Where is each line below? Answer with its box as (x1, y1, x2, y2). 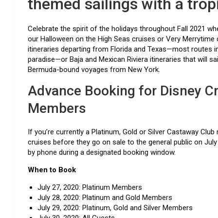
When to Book (28, 165, 76, 174)
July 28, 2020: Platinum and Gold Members (37, 193, 172, 202)
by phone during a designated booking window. (28, 147, 176, 157)
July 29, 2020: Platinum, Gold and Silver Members (37, 203, 193, 212)
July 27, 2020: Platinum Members (37, 182, 142, 192)
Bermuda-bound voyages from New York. (28, 65, 162, 74)
